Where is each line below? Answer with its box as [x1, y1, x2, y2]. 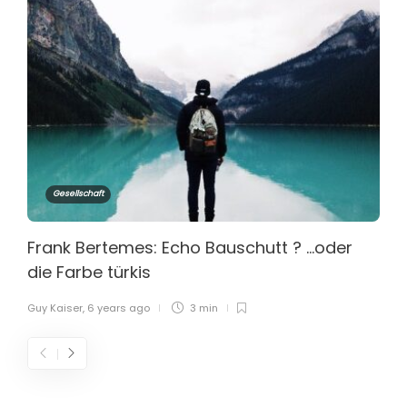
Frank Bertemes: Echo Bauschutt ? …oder [27, 236, 352, 260]
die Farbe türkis [27, 261, 155, 284]
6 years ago [87, 301, 150, 316]
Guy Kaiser [27, 301, 83, 316]
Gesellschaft [53, 188, 104, 200]
